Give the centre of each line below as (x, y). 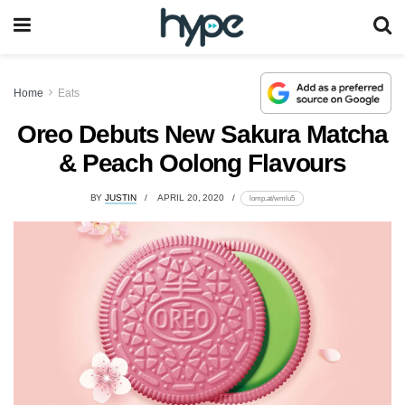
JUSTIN (121, 198)
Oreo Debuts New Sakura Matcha (202, 134)
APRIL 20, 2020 (191, 198)
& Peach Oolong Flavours (202, 163)
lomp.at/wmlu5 (272, 198)
